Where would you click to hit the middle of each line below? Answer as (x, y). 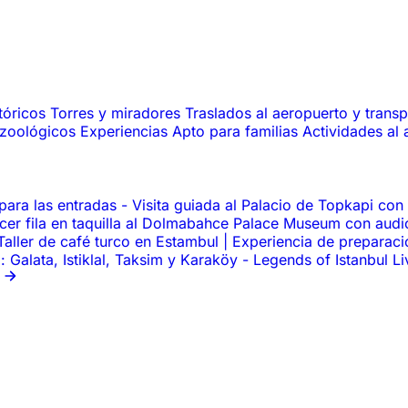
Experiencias (126, 132)
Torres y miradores (117, 113)
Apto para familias (237, 132)
